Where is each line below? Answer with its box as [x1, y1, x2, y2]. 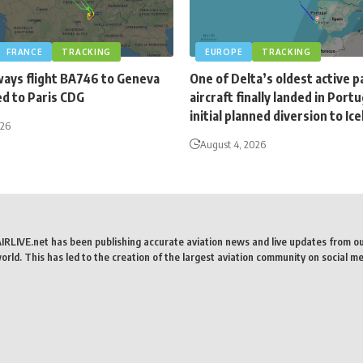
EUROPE [205, 47, 243, 58]
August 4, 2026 [200, 138, 266, 152]
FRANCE [6, 47, 43, 58]
